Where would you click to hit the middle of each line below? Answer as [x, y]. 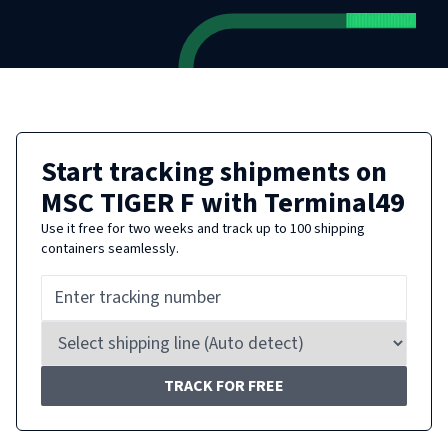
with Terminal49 [300, 203]
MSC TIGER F [118, 203]
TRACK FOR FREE [224, 386]
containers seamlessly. [110, 249]
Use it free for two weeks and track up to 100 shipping [203, 229]
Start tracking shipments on [214, 172]
